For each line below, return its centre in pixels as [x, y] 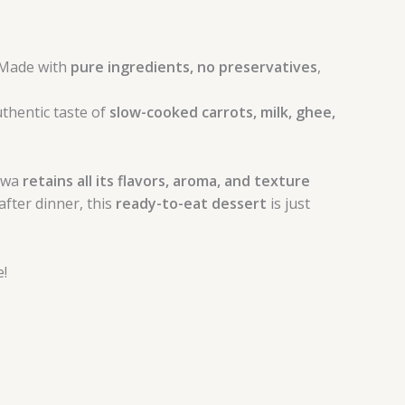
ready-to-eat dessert [191, 203]
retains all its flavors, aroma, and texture [166, 180]
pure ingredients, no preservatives [194, 67]
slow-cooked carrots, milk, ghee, [222, 113]
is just [288, 203]
